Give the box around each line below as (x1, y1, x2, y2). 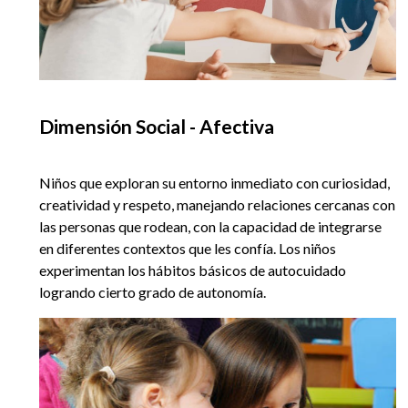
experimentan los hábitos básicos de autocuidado (39, 260, 346, 279)
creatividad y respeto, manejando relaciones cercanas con (39, 195, 395, 213)
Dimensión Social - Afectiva (39, 114, 274, 138)
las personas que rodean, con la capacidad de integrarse (39, 217, 382, 235)
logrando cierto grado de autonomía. (39, 282, 266, 301)
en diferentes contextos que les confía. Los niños (39, 239, 336, 257)
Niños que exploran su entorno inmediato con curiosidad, (39, 173, 390, 191)
